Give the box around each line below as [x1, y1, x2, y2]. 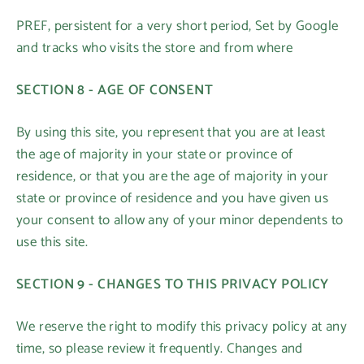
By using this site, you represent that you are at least [16, 121, 326, 144]
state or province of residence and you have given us [16, 187, 329, 210]
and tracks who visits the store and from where [16, 37, 293, 59]
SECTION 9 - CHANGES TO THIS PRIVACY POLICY [16, 273, 329, 296]
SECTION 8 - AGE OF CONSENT [16, 79, 214, 102]
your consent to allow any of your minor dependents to [16, 209, 344, 232]
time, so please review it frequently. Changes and [16, 337, 303, 360]
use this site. [16, 231, 88, 253]
